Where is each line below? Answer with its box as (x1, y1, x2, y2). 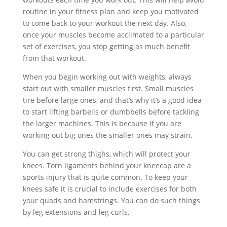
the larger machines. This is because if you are (22, 119, 181, 128)
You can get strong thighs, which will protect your (22, 149, 191, 159)
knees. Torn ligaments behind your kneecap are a (22, 161, 191, 170)
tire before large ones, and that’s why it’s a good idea (22, 95, 202, 105)
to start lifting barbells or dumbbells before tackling (22, 107, 199, 117)
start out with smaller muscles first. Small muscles (22, 84, 194, 93)
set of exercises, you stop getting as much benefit (22, 42, 190, 51)
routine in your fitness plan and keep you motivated (22, 7, 199, 16)
